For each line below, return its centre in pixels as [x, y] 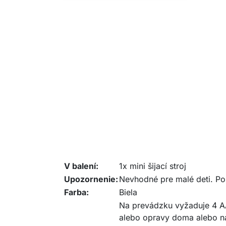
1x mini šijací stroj [153, 166]
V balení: [81, 166]
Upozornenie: [91, 179]
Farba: [76, 192]
